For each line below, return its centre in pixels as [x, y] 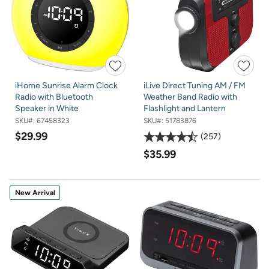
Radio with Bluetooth [54, 97]
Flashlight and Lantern [185, 108]
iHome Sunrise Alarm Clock [66, 85]
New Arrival [35, 193]
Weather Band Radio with [190, 97]
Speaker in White [47, 108]
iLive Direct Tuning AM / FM [195, 85]
